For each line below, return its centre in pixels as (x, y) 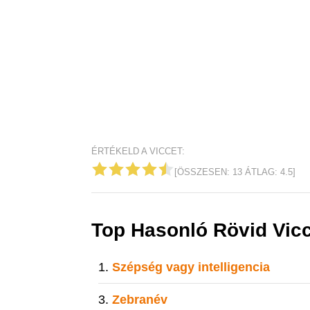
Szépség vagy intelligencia (191, 267)
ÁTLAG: (261, 172)
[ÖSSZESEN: (203, 172)
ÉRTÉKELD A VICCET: (138, 151)
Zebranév (140, 300)
